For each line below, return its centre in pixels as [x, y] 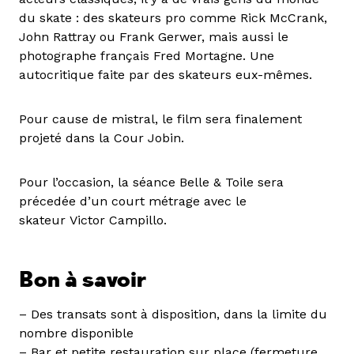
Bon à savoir [83, 280]
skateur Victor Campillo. [93, 220]
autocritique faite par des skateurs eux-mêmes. [166, 74]
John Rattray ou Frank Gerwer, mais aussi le [154, 36]
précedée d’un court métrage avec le [133, 201]
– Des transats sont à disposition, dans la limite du [173, 314]
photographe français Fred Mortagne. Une [147, 55]
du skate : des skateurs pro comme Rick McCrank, [173, 17]
